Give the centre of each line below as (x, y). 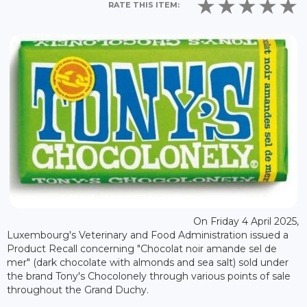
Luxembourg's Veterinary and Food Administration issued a (148, 235)
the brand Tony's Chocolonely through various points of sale (149, 276)
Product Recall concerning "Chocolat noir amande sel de (142, 249)
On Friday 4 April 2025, (246, 221)
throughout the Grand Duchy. (78, 290)
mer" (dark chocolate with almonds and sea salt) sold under (148, 262)
